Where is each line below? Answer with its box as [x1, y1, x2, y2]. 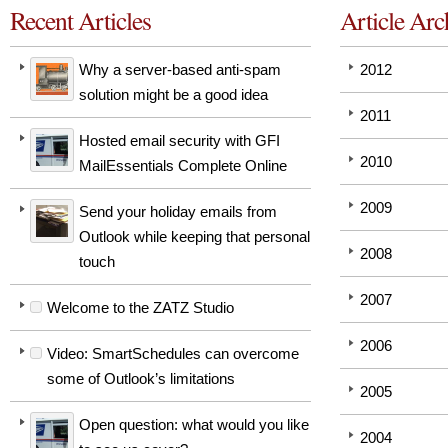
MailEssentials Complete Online [79, 157, 287, 175]
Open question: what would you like [79, 416, 309, 434]
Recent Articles [10, 3, 151, 38]
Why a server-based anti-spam [79, 61, 281, 79]
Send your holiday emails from [79, 203, 277, 221]
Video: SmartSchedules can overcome [47, 345, 299, 363]
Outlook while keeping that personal [79, 228, 310, 246]
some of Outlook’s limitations [47, 370, 235, 388]
